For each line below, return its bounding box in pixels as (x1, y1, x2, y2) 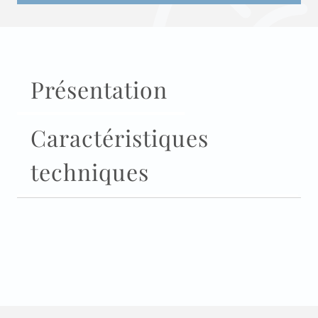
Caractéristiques (31, 121, 209, 153)
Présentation (31, 73, 168, 104)
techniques (31, 155, 149, 187)
